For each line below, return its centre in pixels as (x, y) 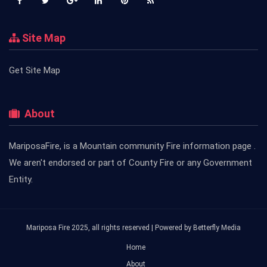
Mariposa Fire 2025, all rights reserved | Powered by (110, 227)
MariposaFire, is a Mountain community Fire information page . (132, 146)
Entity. (21, 179)
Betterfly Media (217, 227)
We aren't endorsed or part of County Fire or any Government (131, 162)
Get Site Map (35, 70)
